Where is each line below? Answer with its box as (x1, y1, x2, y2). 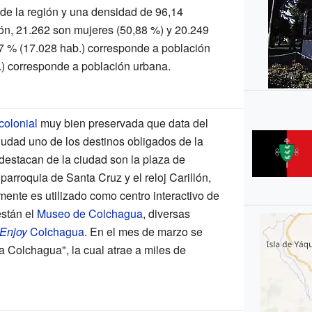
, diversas (142, 205, 190, 221)
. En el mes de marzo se (84, 223, 203, 240)
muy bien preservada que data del (37, 114, 208, 131)
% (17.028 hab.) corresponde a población (6, 39, 210, 56)
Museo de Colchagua (36, 205, 143, 221)
